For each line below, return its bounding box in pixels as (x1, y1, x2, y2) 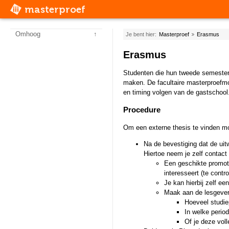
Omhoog (15, 30, 40, 38)
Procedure (123, 105, 161, 114)
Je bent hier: (126, 31, 156, 37)
